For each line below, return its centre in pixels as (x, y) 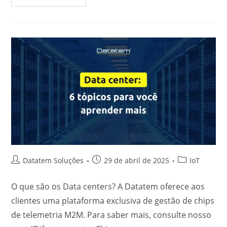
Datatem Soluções (53, 161)
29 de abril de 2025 (137, 161)
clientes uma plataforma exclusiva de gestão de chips (113, 201)
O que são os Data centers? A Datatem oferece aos (108, 187)
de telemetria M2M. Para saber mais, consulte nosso (111, 215)
